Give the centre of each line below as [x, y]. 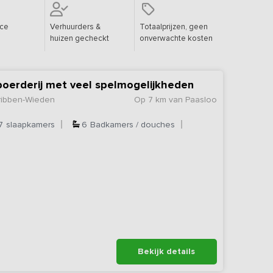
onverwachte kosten [176, 38]
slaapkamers [31, 124]
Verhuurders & [76, 27]
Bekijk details [167, 251]
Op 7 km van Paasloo [175, 99]
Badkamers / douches [133, 124]
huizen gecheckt [80, 38]
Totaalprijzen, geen [173, 27]
